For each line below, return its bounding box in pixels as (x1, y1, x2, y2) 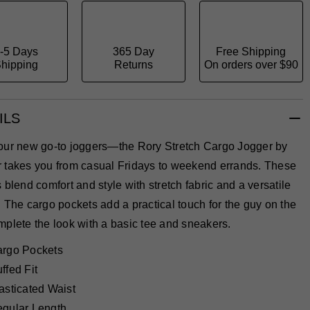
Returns (113, 59, 153, 71)
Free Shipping (216, 46, 286, 57)
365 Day (112, 46, 154, 57)
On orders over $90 (203, 59, 298, 71)
